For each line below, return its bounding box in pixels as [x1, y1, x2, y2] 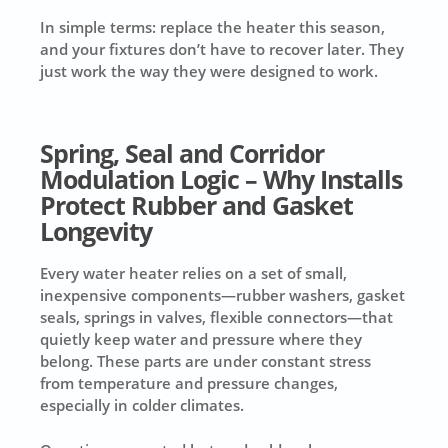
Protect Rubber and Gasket [40, 189, 354, 223]
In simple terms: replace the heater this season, [40, 17, 386, 38]
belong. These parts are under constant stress [40, 351, 372, 372]
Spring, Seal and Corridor [40, 137, 325, 171]
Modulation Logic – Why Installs [40, 163, 403, 197]
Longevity [40, 215, 153, 249]
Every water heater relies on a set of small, [40, 263, 348, 284]
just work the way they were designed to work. [40, 61, 379, 82]
